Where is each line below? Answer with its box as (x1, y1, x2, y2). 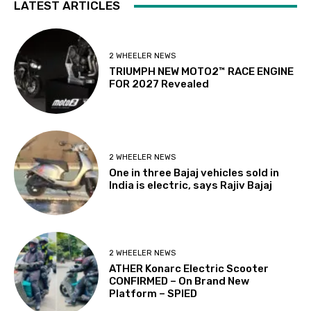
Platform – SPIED (109, 287, 198, 300)
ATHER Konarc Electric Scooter (109, 262, 269, 275)
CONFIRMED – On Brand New (109, 274, 250, 287)
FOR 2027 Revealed (109, 77, 210, 90)
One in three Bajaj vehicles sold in (109, 167, 280, 180)
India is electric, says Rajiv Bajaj (109, 179, 273, 192)
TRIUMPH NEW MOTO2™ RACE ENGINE (109, 65, 294, 78)
